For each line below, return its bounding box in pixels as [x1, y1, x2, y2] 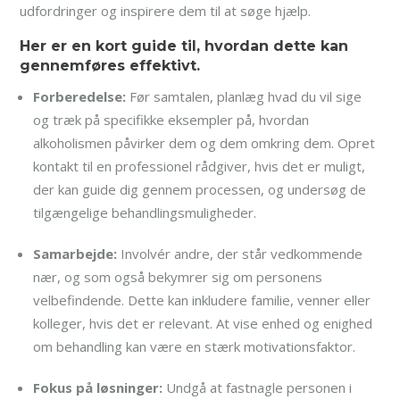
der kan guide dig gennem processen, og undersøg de [33, 179, 367, 198]
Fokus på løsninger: [33, 378, 163, 396]
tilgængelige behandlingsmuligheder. [33, 203, 257, 221]
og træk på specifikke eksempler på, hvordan [33, 110, 310, 129]
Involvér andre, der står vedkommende [117, 244, 363, 262]
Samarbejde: [33, 244, 118, 262]
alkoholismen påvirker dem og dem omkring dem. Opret [33, 133, 376, 152]
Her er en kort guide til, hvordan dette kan [20, 37, 349, 54]
